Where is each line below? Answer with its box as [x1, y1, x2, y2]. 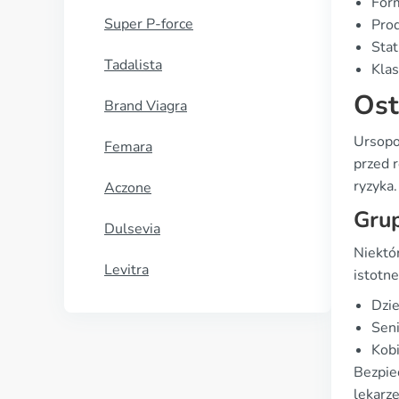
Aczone [104, 178, 151, 198]
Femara [104, 137, 152, 157]
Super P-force [104, 14, 193, 34]
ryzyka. [354, 176, 397, 196]
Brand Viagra [104, 96, 187, 116]
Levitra [104, 260, 149, 280]
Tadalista [104, 55, 162, 75]
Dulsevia [104, 219, 160, 239]
